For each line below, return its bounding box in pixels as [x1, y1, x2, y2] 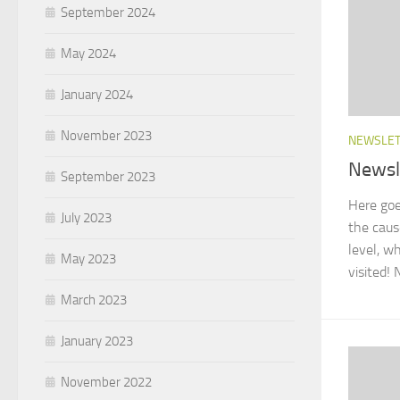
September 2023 [61, 168, 155, 185]
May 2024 [61, 45, 116, 62]
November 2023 [61, 127, 152, 144]
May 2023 [61, 250, 116, 267]
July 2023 [61, 209, 112, 226]
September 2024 [61, 4, 155, 21]
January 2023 [61, 332, 133, 349]
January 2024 [61, 86, 133, 103]
